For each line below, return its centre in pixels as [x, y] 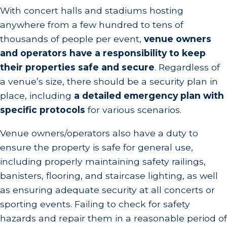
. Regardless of [187, 67]
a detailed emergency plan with [149, 96]
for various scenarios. [135, 110]
